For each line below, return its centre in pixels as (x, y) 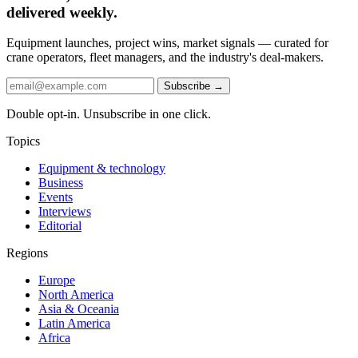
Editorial (60, 226)
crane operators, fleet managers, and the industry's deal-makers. (165, 58)
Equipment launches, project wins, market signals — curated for (167, 43)
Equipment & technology (102, 169)
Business (61, 183)
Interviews (65, 212)
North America (76, 295)
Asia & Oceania (79, 309)
